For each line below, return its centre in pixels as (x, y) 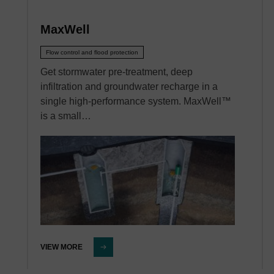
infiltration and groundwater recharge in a (129, 87)
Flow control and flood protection (92, 52)
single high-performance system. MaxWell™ (136, 101)
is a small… (66, 116)
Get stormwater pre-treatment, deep (117, 72)
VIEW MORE (61, 247)
